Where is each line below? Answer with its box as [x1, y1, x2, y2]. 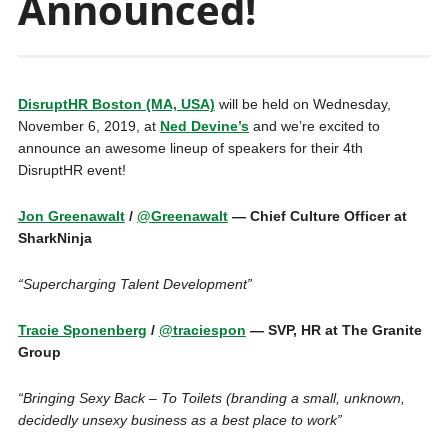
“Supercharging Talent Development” [17, 276, 252, 292]
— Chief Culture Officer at [227, 208, 407, 224]
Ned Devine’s [159, 118, 249, 134]
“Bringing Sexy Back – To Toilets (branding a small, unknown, [17, 390, 405, 406]
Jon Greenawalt [17, 208, 125, 224]
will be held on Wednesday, [214, 96, 391, 112]
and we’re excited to [248, 118, 380, 134]
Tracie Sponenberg [17, 322, 147, 338]
